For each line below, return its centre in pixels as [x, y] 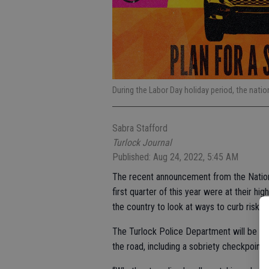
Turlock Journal [142, 143]
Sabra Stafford [140, 128]
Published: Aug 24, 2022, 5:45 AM [175, 157]
